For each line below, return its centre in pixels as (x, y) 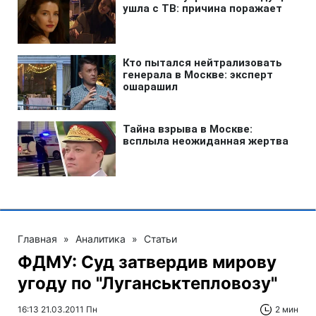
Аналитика (101, 238)
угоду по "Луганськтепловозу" (147, 283)
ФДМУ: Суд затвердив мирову (147, 262)
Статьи (160, 238)
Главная (37, 238)
